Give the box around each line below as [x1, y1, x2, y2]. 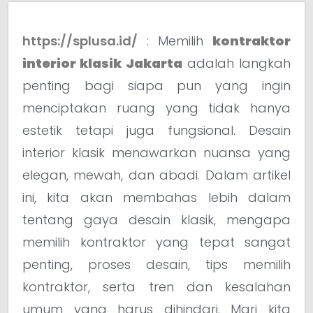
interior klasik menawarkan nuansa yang [22, 143, 291, 161]
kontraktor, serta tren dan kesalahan [22, 277, 291, 296]
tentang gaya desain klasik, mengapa [22, 210, 291, 228]
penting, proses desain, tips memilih [22, 255, 291, 273]
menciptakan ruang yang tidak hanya [22, 99, 291, 117]
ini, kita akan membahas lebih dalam [22, 188, 291, 206]
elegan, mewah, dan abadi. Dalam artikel [22, 166, 291, 184]
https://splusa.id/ [22, 31, 138, 50]
